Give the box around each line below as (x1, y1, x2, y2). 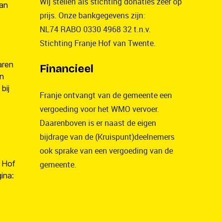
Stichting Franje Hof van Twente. (40, 37, 156, 49)
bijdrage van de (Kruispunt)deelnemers (40, 131, 174, 142)
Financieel (40, 62, 94, 75)
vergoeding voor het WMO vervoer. (40, 103, 159, 114)
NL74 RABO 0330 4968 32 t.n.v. (40, 23, 151, 35)
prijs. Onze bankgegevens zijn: (40, 9, 145, 21)
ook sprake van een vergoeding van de (40, 145, 173, 156)
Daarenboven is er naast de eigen (40, 117, 156, 128)
